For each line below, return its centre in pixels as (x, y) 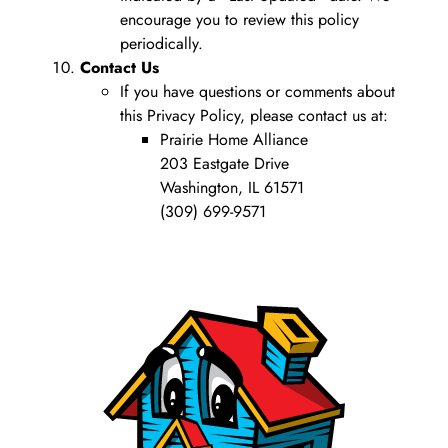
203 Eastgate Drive (224, 163)
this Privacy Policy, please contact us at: (254, 115)
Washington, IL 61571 (232, 187)
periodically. (161, 43)
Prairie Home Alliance (234, 139)
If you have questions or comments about (257, 91)
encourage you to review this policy (239, 19)
